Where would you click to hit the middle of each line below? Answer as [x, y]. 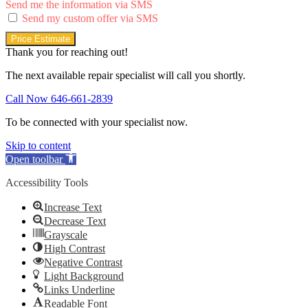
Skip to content [38, 146]
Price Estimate [41, 39]
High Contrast [75, 249]
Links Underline [79, 290]
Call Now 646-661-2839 [59, 99]
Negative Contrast [83, 263]
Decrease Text [75, 221]
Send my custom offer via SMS [90, 19]
